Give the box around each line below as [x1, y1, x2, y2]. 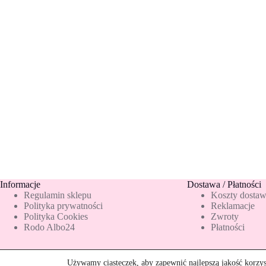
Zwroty [210, 211, 239, 221]
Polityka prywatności [24, 201, 103, 211]
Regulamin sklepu [24, 190, 91, 200]
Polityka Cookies [24, 211, 88, 221]
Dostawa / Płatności [186, 179, 261, 189]
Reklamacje [210, 201, 255, 211]
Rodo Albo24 [24, 222, 75, 232]
